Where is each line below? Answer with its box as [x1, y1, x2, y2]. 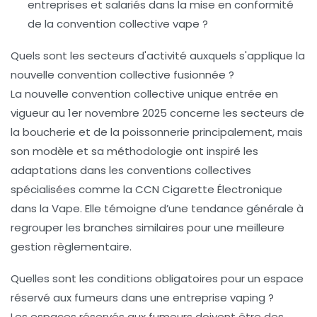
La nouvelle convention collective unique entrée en [11, 86, 278, 102]
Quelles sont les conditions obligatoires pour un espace [11, 271, 304, 287]
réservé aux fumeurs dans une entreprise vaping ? [11, 290, 274, 306]
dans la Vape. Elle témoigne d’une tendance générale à [11, 201, 304, 217]
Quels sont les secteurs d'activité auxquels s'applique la [11, 48, 305, 64]
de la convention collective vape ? [28, 16, 208, 32]
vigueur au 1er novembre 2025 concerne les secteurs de [11, 105, 304, 121]
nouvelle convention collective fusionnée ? [11, 67, 234, 83]
